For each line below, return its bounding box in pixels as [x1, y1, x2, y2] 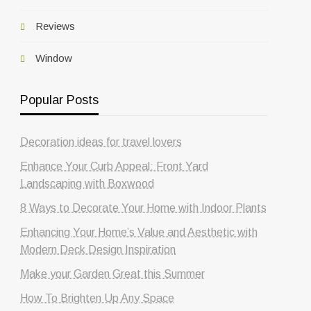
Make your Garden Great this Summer [20, 267, 205, 280]
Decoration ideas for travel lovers [20, 135, 183, 148]
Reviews [35, 19, 76, 32]
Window [35, 51, 73, 64]
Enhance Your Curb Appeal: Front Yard [20, 160, 209, 172]
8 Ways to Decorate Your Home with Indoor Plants [20, 201, 267, 214]
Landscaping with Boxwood [20, 177, 155, 190]
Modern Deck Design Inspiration [20, 243, 176, 255]
